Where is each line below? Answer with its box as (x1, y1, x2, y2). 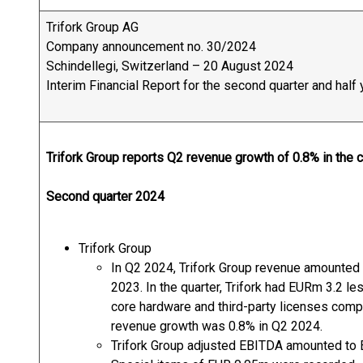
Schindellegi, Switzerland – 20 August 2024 (46, 58, 293, 74)
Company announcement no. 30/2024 (46, 39, 256, 54)
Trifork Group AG (46, 19, 139, 35)
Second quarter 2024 (46, 189, 164, 204)
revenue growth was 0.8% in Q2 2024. (111, 318, 322, 334)
